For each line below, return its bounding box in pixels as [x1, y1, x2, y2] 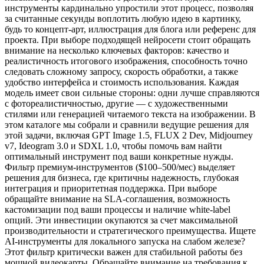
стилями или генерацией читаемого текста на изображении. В [5, 108, 256, 119]
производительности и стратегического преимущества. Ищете [5, 225, 256, 236]
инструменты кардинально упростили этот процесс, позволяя [5, 2, 253, 13]
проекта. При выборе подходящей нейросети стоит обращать [5, 34, 250, 45]
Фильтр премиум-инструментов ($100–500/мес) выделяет [5, 161, 235, 172]
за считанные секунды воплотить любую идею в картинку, [5, 13, 241, 24]
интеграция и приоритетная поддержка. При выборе [5, 183, 217, 193]
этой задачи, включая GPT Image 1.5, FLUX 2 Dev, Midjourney [5, 130, 253, 140]
